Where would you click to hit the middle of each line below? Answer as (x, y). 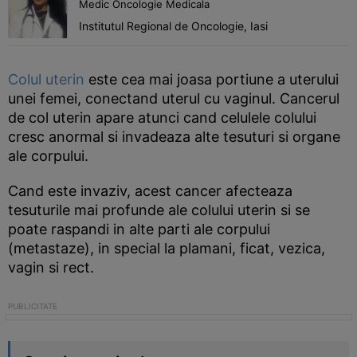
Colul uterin (46, 79)
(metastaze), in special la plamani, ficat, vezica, (167, 248)
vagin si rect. (51, 267)
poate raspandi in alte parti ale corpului (139, 229)
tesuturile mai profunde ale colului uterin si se (159, 210)
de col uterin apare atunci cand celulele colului (162, 118)
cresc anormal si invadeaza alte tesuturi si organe (174, 137)
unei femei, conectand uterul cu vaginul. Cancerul (174, 98)
